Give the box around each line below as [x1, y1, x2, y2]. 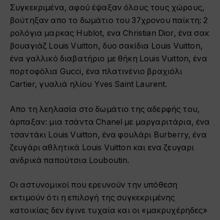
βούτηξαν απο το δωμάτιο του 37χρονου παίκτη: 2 [10, 16, 208, 26]
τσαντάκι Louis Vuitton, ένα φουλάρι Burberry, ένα [10, 130, 207, 139]
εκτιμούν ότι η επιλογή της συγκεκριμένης [10, 193, 175, 203]
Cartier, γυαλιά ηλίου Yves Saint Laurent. [10, 80, 167, 89]
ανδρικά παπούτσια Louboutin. [10, 155, 130, 165]
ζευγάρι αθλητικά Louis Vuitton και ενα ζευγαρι [10, 142, 194, 152]
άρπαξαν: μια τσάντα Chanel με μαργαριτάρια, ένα [10, 117, 210, 127]
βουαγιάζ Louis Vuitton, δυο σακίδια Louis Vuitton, [10, 41, 203, 51]
